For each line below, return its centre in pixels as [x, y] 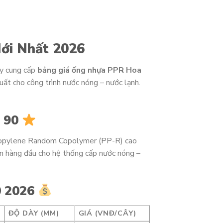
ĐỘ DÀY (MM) [34, 213]
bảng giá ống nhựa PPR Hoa [89, 70]
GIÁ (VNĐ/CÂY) [108, 213]
